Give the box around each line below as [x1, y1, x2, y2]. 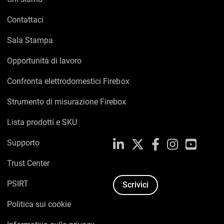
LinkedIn [123, 138, 154, 148]
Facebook [158, 138, 194, 148]
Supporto [7, 138, 40, 147]
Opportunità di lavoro [7, 56, 82, 65]
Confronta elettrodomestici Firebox [7, 76, 129, 86]
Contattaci [7, 15, 44, 24]
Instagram [177, 138, 213, 148]
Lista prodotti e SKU [7, 117, 77, 127]
